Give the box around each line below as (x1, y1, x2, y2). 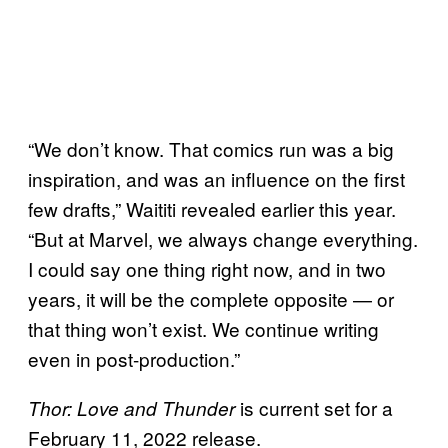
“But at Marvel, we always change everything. (28, 224, 418, 252)
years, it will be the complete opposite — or (28, 284, 394, 312)
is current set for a (235, 393, 393, 421)
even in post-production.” (28, 344, 240, 372)
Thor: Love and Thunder (28, 394, 235, 421)
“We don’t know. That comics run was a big (28, 134, 394, 162)
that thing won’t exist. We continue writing (28, 314, 379, 342)
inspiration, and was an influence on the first (28, 164, 405, 192)
